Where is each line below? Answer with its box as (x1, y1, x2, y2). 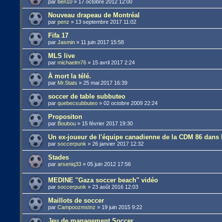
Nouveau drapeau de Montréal (48, 11, 140, 19)
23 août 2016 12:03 (92, 184, 139, 190)
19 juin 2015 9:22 (102, 204, 143, 211)
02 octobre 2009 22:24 (104, 100, 158, 106)
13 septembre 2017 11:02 (75, 18, 137, 25)
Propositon (48, 112, 83, 120)
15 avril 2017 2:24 (92, 59, 135, 65)
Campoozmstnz (57, 204, 96, 211)
